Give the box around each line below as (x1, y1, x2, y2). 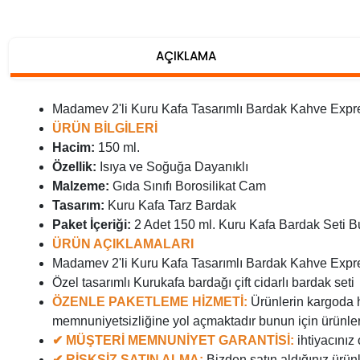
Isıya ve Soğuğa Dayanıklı (96, 159, 248, 174)
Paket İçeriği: (52, 217, 131, 231)
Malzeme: (52, 178, 109, 193)
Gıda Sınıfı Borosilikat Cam (109, 178, 266, 193)
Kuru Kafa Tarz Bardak (104, 198, 236, 212)
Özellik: (52, 159, 96, 174)
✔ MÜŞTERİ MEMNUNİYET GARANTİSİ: (52, 333, 294, 347)
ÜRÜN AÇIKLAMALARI (52, 236, 194, 251)
